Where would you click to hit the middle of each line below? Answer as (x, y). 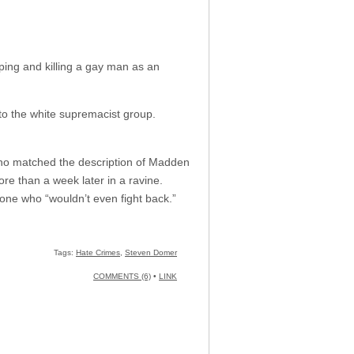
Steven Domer (151, 253)
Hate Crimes (98, 253)
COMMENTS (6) (122, 277)
